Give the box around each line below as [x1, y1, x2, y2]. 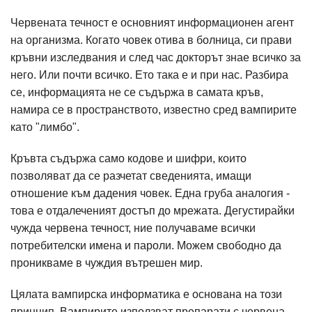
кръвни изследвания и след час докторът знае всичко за [10, 52, 301, 63]
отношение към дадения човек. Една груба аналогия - [10, 187, 290, 199]
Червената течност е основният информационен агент [10, 17, 294, 29]
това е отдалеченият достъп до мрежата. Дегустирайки [10, 205, 295, 217]
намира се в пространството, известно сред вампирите [10, 104, 297, 116]
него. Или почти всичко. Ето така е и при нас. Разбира [10, 69, 288, 81]
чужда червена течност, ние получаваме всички [10, 222, 256, 234]
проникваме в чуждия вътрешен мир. [10, 257, 205, 269]
